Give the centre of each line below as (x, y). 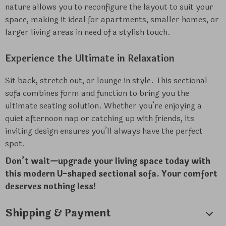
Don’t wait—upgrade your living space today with (108, 161)
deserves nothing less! (51, 186)
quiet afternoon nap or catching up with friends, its (100, 118)
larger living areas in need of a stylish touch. (88, 32)
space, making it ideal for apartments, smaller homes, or (112, 19)
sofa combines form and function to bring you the (97, 93)
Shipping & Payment (58, 213)
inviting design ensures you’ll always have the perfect (104, 131)
